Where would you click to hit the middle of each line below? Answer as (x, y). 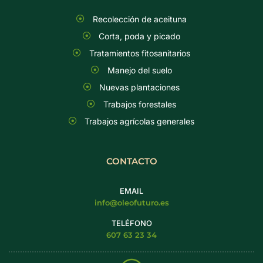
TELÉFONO (131, 223)
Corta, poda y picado (140, 36)
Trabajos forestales (139, 104)
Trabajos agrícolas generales (140, 121)
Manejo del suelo (139, 70)
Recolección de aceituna (139, 19)
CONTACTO (131, 161)
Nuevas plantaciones (140, 87)
